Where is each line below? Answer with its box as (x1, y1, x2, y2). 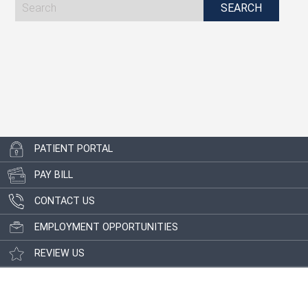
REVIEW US (34, 247, 85, 260)
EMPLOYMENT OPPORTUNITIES (34, 221, 178, 234)
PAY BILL (34, 169, 73, 181)
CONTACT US (34, 195, 95, 208)
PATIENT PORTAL (34, 143, 113, 155)
